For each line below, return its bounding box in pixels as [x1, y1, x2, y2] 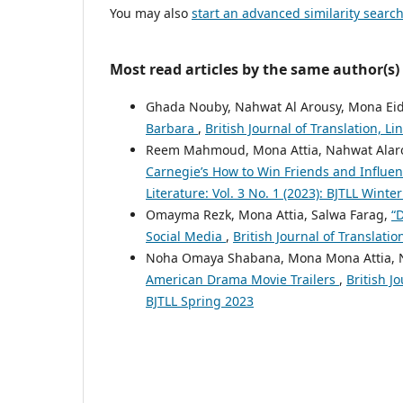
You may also [110, 4, 192, 22]
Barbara [146, 119, 198, 137]
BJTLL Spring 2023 [146, 291, 254, 309]
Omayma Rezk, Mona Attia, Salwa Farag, [146, 205, 391, 223]
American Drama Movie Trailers [146, 270, 339, 288]
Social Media [146, 227, 226, 245]
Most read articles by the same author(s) [110, 58, 399, 79]
